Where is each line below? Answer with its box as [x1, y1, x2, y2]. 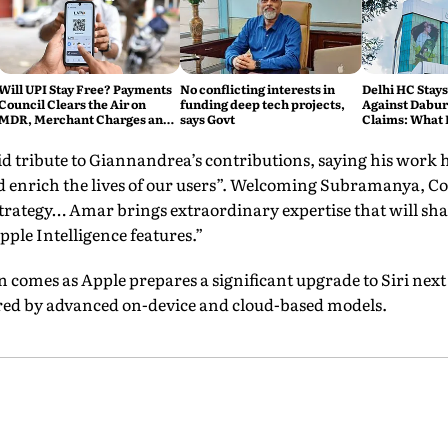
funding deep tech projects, [179, 95, 345, 114]
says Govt [179, 110, 235, 129]
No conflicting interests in [179, 80, 335, 99]
